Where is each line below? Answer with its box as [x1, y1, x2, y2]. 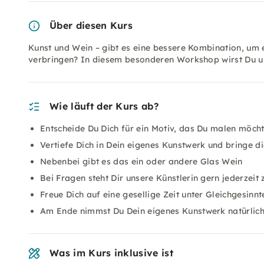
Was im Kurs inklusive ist [49, 247, 173, 259]
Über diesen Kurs [49, 19, 133, 31]
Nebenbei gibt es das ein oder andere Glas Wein [40, 156, 243, 167]
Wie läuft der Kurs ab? [49, 100, 159, 112]
